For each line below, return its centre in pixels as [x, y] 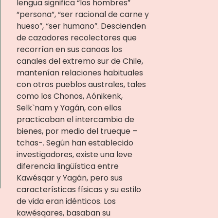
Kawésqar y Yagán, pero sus [69, 178]
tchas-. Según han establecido [75, 143]
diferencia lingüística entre [67, 166]
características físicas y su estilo [79, 190]
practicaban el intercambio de [75, 119]
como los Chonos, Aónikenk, [69, 96]
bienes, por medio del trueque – [77, 131]
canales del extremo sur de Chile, [80, 61]
